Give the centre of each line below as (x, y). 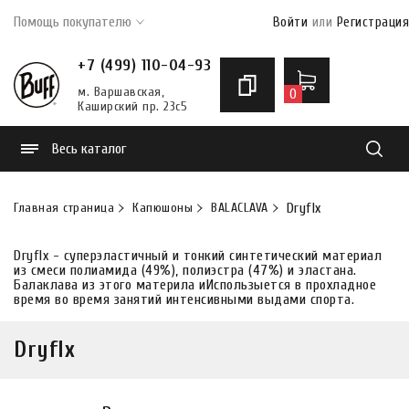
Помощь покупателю (73, 22)
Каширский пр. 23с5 (132, 106)
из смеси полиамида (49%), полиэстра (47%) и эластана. (185, 270)
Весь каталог (89, 149)
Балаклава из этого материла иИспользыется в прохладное (195, 285)
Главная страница (64, 208)
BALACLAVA (240, 208)
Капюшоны (163, 208)
